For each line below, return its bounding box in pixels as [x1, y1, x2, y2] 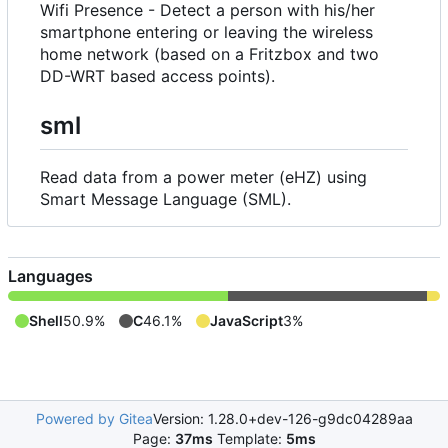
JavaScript [210, 311, 283, 329]
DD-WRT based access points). [40, 66, 275, 87]
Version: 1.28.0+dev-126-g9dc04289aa [152, 410, 413, 427]
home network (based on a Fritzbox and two [40, 44, 379, 65]
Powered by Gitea [35, 410, 153, 427]
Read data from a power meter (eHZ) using [40, 166, 367, 187]
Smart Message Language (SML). [40, 188, 291, 209]
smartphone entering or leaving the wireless [40, 22, 373, 43]
